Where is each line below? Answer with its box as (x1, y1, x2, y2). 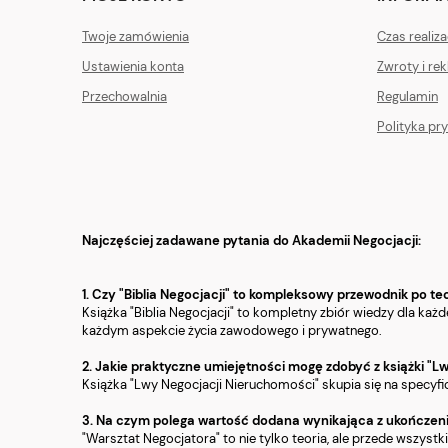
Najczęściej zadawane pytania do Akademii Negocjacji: (82, 232, 421, 250)
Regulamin (377, 88, 438, 106)
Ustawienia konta (82, 58, 184, 76)
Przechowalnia (82, 88, 167, 106)
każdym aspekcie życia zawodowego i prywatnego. (82, 322, 382, 340)
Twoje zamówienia (82, 28, 189, 46)
